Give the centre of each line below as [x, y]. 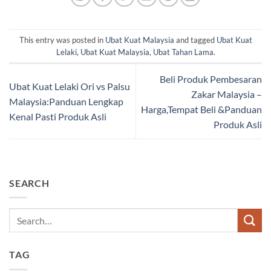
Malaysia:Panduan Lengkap [66, 102]
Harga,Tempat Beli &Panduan [201, 109]
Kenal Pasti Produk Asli [58, 117]
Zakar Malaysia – [227, 94]
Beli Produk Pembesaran [211, 79]
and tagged [195, 40]
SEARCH [29, 183]
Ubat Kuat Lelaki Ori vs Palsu [70, 87]
